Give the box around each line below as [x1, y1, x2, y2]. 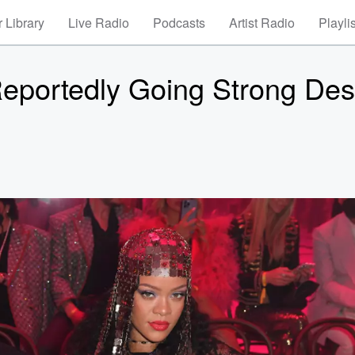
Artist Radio [229, 13, 295, 32]
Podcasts [153, 13, 205, 32]
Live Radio [68, 13, 129, 32]
